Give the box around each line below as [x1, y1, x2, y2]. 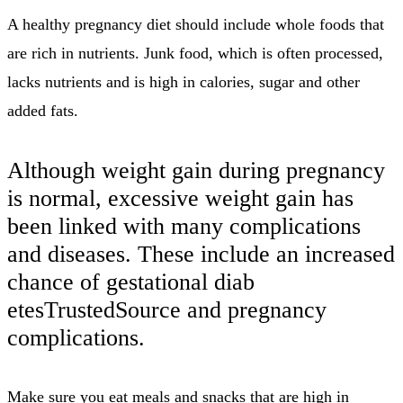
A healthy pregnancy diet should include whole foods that [7, 15, 384, 34]
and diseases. [7, 240, 131, 267]
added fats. [7, 102, 78, 121]
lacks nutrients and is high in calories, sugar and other [7, 73, 360, 92]
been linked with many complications [7, 212, 361, 239]
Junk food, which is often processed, [144, 44, 383, 63]
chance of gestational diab [7, 268, 255, 295]
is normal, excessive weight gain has [7, 184, 354, 211]
